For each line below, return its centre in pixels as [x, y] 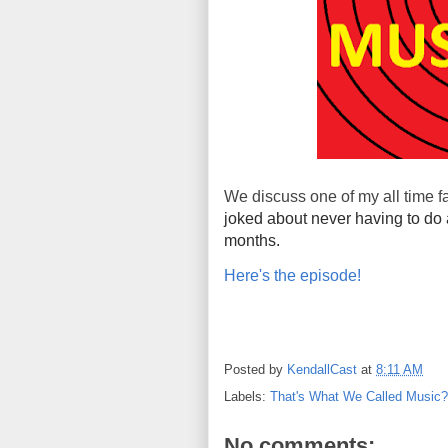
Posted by [255, 370]
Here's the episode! [292, 275]
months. [252, 240]
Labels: [247, 396]
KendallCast [322, 370]
